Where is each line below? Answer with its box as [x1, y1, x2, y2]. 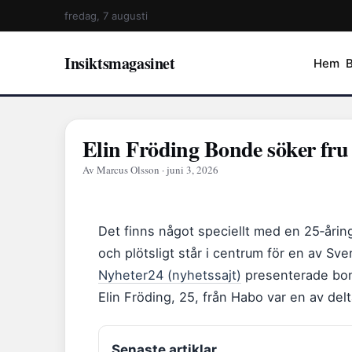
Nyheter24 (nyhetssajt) [98, 267, 241, 283]
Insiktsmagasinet [64, 51, 175, 75]
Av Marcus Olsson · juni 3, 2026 [82, 163, 218, 177]
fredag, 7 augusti [64, 9, 148, 22]
